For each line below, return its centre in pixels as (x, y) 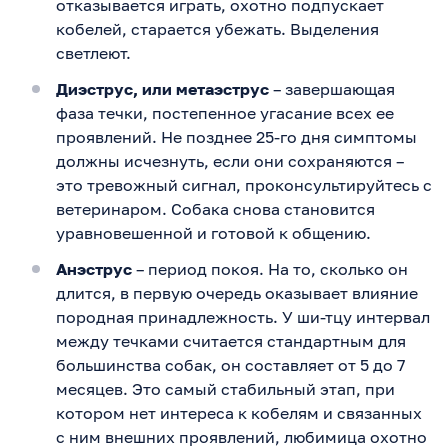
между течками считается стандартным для (231, 340)
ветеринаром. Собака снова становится (215, 208)
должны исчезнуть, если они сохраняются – (230, 160)
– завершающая (332, 88)
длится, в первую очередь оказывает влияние (237, 292)
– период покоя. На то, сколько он (270, 268)
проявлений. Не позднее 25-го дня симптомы (236, 136)
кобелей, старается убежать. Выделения (217, 28)
